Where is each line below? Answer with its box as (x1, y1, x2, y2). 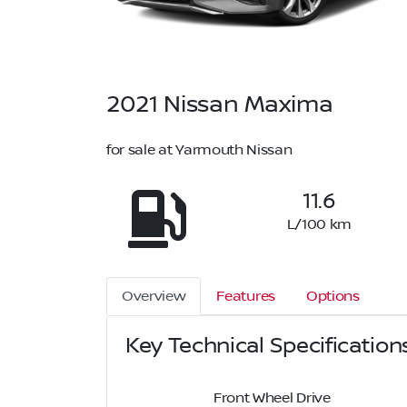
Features (216, 287, 275, 304)
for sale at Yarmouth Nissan (106, 141, 293, 158)
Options (305, 287, 360, 304)
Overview (122, 287, 186, 304)
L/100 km (286, 215, 352, 233)
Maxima (244, 90, 333, 119)
